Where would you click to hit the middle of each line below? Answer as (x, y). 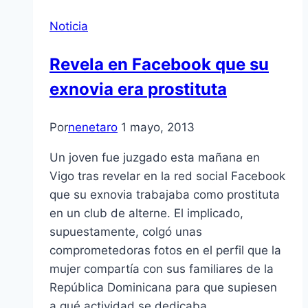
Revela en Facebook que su (159, 65)
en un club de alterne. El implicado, (146, 213)
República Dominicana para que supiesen (163, 288)
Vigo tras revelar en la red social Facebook (167, 176)
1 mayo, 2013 (158, 128)
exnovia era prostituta (138, 89)
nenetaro (93, 128)
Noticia (69, 26)
